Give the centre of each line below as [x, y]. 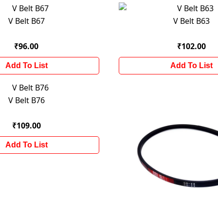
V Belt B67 [26, 21]
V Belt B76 [26, 100]
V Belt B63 [191, 21]
